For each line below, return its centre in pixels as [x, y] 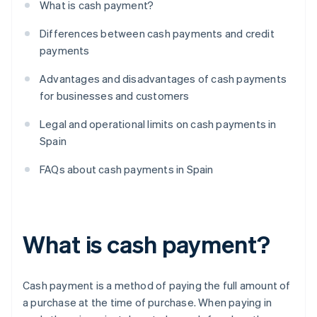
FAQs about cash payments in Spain [127, 169]
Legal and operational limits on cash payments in [158, 124]
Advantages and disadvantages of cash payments [163, 79]
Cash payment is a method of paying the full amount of [157, 286]
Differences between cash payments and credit [157, 34]
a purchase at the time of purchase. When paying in [148, 302]
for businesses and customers [115, 96]
